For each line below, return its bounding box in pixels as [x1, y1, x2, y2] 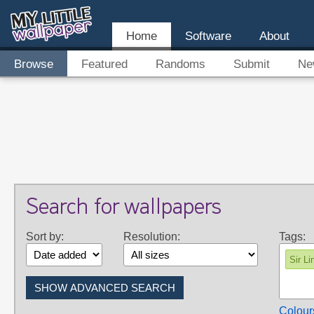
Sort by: [26, 231, 64, 243]
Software [185, 29, 231, 43]
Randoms [156, 57, 205, 71]
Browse [14, 57, 53, 71]
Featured [81, 57, 128, 71]
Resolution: [123, 231, 180, 243]
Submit [233, 57, 270, 71]
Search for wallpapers [26, 198, 221, 219]
